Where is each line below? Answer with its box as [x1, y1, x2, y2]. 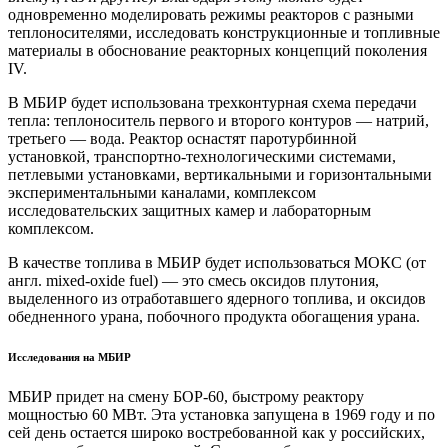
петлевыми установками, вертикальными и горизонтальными [8, 166, 432, 184]
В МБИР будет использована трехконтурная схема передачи [8, 94, 417, 112]
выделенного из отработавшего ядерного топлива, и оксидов [8, 290, 426, 308]
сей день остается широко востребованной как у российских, [8, 424, 425, 442]
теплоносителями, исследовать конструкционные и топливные [8, 24, 440, 42]
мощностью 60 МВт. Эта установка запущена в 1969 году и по [8, 406, 435, 424]
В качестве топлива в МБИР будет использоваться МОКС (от [8, 254, 426, 272]
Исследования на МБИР [8, 351, 131, 364]
